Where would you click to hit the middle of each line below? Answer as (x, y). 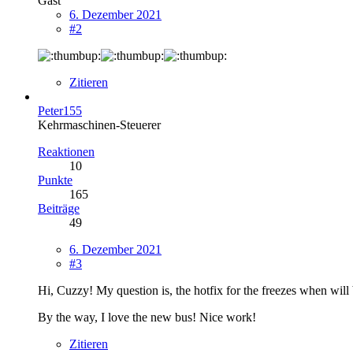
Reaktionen (66, 151)
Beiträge (59, 208)
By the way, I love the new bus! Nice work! (147, 317)
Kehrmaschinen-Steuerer (99, 124)
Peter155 (60, 110)
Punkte (55, 180)
